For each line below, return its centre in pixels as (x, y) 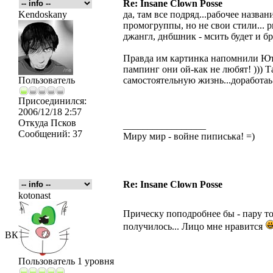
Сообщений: (44, 134)
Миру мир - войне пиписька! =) (189, 136)
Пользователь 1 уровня (66, 261)
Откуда (33, 123)
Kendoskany (43, 14)
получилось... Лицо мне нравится (194, 226)
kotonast (34, 195)
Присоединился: (52, 101)
